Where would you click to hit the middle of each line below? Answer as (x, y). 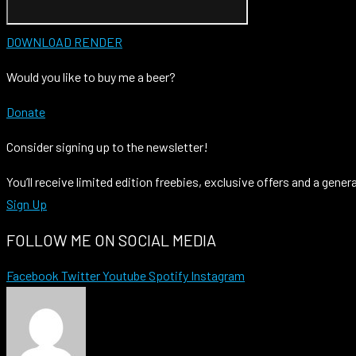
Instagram (218, 275)
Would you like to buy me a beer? (91, 77)
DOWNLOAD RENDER (64, 42)
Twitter (81, 275)
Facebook (33, 275)
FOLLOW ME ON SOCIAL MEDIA (111, 240)
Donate (26, 112)
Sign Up (27, 204)
